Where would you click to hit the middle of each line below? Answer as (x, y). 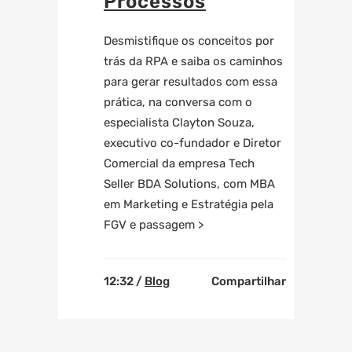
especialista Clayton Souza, (179, 123)
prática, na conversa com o (178, 103)
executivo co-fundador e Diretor (192, 143)
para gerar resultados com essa (191, 82)
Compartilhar (249, 282)
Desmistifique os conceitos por (189, 41)
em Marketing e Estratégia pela (189, 205)
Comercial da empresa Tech (179, 164)
